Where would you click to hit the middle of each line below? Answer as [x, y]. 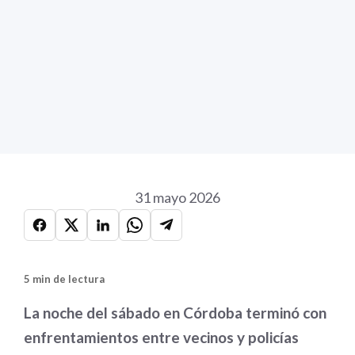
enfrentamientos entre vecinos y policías [161, 337]
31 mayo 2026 [177, 197]
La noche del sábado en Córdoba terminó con [175, 313]
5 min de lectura [64, 279]
